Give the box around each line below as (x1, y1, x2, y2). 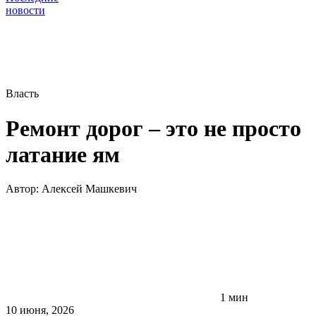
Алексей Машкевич (42, 183, 137, 195)
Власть (6, 87, 39, 100)
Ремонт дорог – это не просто (6, 115, 301, 141)
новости (6, 4, 45, 17)
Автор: (6, 183, 42, 195)
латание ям (6, 141, 120, 167)
